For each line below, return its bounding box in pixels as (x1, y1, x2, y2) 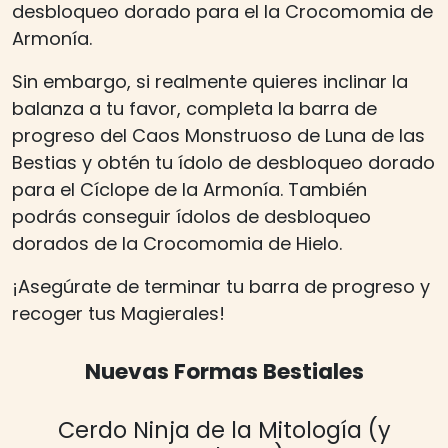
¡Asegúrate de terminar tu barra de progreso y (12, 274, 430, 300)
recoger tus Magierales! (12, 301, 225, 327)
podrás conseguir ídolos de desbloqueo (12, 204, 371, 230)
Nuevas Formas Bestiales (84, 356, 364, 388)
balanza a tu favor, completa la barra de (12, 96, 377, 122)
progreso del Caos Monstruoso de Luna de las (12, 123, 425, 149)
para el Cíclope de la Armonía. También (12, 177, 367, 203)
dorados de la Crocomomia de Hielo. (12, 231, 342, 257)
